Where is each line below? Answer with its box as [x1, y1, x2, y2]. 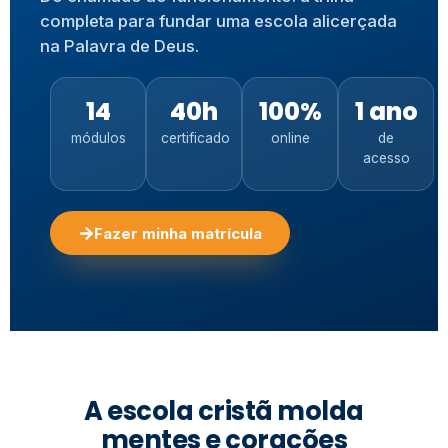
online [270, 130, 310, 147]
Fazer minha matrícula [93, 223, 262, 243]
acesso [362, 150, 410, 167]
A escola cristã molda [84, 392, 364, 429]
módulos [70, 130, 126, 147]
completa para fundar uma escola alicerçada [40, 11, 397, 32]
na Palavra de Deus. [40, 36, 199, 57]
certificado [161, 130, 230, 147]
